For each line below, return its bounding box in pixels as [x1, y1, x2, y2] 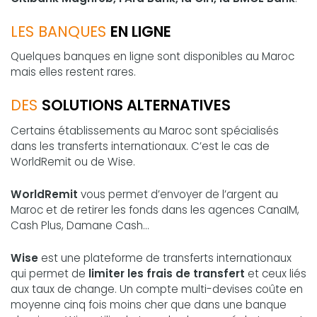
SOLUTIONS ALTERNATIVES [42, 95, 231, 116]
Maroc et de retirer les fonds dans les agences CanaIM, [11, 202, 299, 218]
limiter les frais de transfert [86, 266, 245, 282]
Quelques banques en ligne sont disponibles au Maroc [11, 49, 294, 64]
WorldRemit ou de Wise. [11, 154, 135, 170]
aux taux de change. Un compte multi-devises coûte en [11, 282, 303, 297]
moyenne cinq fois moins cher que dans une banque [11, 297, 287, 313]
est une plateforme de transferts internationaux [38, 250, 292, 266]
